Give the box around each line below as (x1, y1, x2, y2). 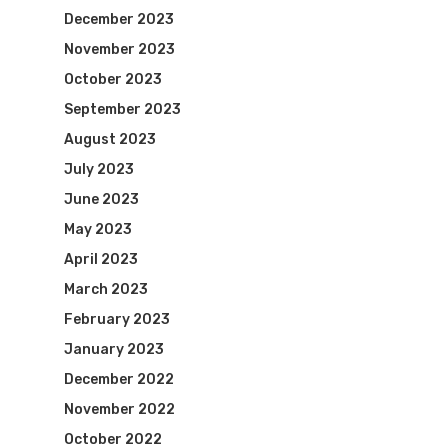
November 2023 (64, 40, 175, 58)
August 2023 (64, 130, 156, 148)
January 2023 (64, 340, 164, 358)
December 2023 (64, 10, 174, 28)
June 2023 (64, 190, 139, 208)
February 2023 (64, 310, 170, 328)
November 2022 (64, 400, 175, 418)
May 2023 (64, 220, 132, 238)
